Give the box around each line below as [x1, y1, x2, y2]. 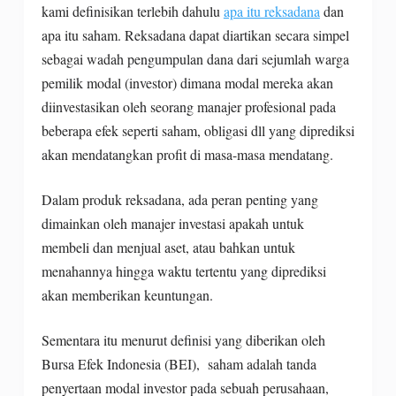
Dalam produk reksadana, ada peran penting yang [41, 190, 318, 209]
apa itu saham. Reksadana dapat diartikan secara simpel [41, 26, 349, 45]
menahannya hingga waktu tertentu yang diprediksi [41, 262, 326, 281]
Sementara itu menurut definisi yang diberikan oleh [41, 331, 325, 350]
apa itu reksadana [223, 2, 320, 21]
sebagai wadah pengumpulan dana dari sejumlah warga [41, 49, 349, 69]
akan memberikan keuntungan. [41, 286, 217, 305]
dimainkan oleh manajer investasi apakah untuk [41, 214, 304, 233]
